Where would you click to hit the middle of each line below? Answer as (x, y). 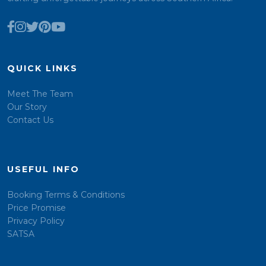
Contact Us (30, 120)
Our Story (27, 107)
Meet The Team (40, 94)
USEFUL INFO (43, 169)
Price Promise (37, 208)
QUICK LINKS (42, 68)
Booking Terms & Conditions (66, 195)
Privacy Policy (36, 221)
